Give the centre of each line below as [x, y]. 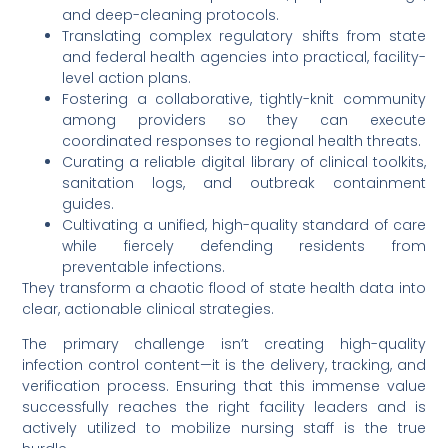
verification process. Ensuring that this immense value [224, 386]
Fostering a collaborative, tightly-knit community [244, 98]
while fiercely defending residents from [244, 245]
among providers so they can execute [244, 119]
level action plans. [127, 77]
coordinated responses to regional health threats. [242, 140]
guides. [88, 203]
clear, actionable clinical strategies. [148, 308]
